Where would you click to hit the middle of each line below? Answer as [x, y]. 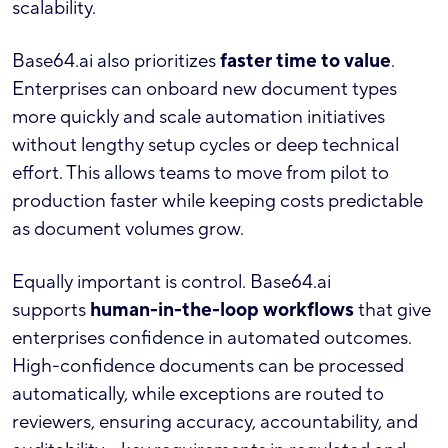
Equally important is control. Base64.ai [171, 281]
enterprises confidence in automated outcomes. [212, 337]
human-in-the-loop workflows [222, 309]
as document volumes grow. [128, 228]
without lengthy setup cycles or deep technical [205, 144]
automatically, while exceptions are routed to [198, 393]
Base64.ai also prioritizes [116, 60]
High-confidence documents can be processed [208, 365]
